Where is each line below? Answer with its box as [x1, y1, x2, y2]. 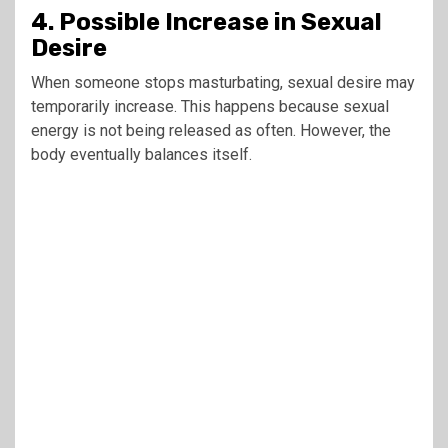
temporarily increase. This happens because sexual [31, 96, 389, 116]
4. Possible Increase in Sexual [31, 7, 382, 36]
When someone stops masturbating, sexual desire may [31, 72, 415, 92]
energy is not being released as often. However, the [31, 120, 391, 140]
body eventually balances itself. [31, 144, 252, 164]
